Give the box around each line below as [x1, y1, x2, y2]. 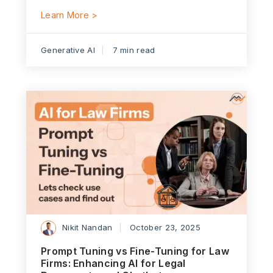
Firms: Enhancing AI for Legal [41, 257, 186, 269]
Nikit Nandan [62, 222, 113, 232]
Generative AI [41, 44, 95, 55]
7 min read [112, 44, 155, 55]
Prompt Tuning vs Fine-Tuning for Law [41, 244, 229, 257]
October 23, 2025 [130, 222, 200, 232]
